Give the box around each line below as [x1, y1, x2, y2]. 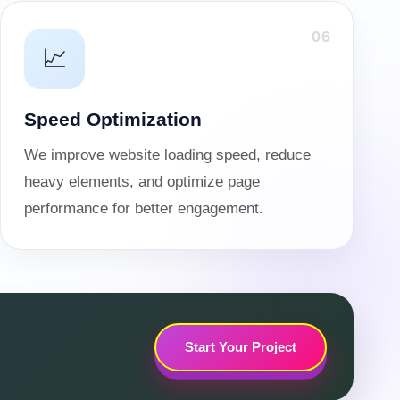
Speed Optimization [24, 109, 202, 129]
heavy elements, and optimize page [24, 173, 260, 190]
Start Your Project [185, 338, 296, 354]
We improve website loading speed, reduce [24, 146, 311, 163]
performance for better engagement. [24, 200, 263, 217]
